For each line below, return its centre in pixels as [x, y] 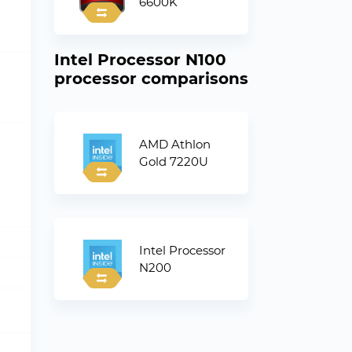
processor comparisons [151, 79]
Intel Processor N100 [140, 60]
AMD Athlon [174, 144]
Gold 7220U [173, 161]
